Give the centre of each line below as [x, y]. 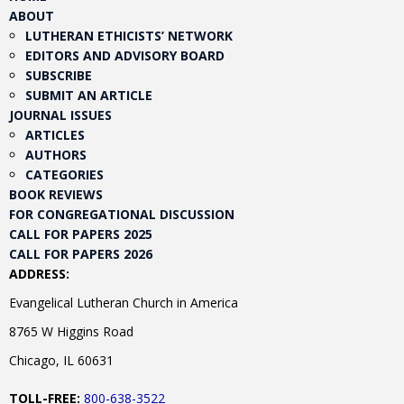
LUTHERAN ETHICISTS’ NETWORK [129, 36]
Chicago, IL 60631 [61, 360]
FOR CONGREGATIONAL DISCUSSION [122, 214]
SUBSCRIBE [59, 75]
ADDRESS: [39, 274]
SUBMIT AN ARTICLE [89, 95]
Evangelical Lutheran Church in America [124, 303]
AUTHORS [56, 155]
